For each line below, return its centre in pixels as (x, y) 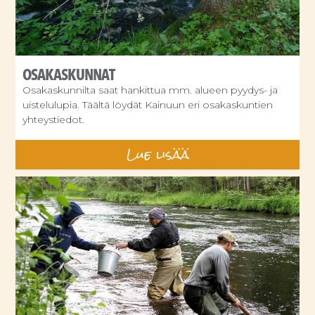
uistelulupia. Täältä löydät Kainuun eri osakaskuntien (148, 104)
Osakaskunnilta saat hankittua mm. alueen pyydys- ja (150, 90)
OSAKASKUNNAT (69, 74)
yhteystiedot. (54, 119)
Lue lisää (157, 154)
